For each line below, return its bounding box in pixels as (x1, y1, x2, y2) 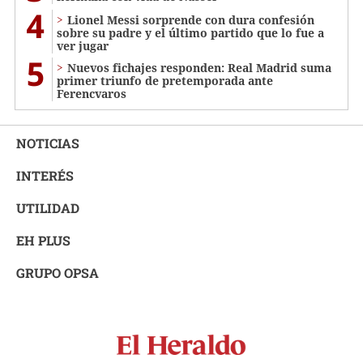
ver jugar (57, 37, 109, 53)
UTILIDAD (16, 199, 79, 216)
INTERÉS (16, 166, 74, 184)
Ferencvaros (57, 85, 126, 101)
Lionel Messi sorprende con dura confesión (67, 11, 314, 28)
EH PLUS (16, 231, 70, 249)
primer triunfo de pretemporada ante (57, 72, 273, 88)
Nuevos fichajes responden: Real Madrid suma (67, 59, 331, 75)
